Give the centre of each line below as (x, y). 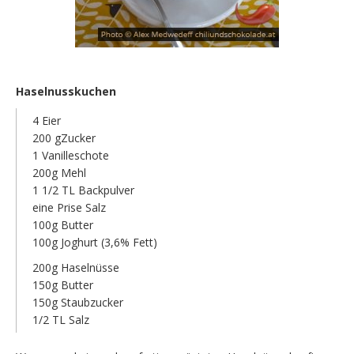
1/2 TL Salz (61, 319)
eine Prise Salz (69, 207)
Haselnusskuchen (66, 91)
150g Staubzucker (78, 302)
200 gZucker (64, 137)
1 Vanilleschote (71, 155)
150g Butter (63, 284)
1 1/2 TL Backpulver (83, 190)
